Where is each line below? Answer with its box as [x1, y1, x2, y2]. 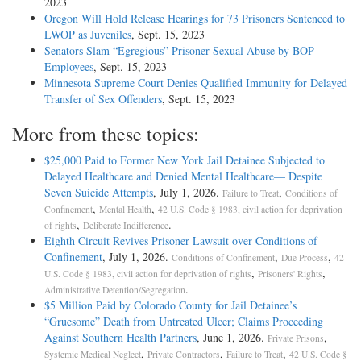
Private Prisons [268, 332, 324, 345]
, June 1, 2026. [197, 330, 268, 346]
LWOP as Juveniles [44, 27, 131, 43]
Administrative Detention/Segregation [44, 284, 185, 297]
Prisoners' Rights [258, 268, 322, 280]
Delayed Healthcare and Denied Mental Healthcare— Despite [44, 168, 322, 185]
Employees [44, 59, 93, 75]
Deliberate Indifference [83, 219, 168, 232]
